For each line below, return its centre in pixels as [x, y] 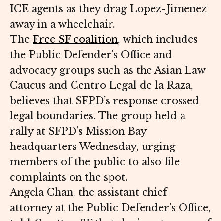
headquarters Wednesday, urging [92, 147]
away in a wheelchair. [64, 24]
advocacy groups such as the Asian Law [108, 70]
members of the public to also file [95, 162]
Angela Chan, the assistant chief [89, 193]
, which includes [158, 40]
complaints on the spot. [70, 177]
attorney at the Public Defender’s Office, [110, 208]
